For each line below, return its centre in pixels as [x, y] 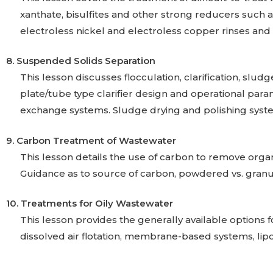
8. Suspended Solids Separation [81, 61]
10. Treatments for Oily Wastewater [90, 203]
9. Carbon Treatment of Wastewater [91, 140]
